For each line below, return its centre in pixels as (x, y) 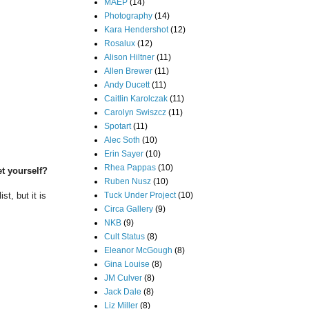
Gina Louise (127, 264)
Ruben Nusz (128, 181)
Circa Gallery (129, 209)
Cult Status (124, 236)
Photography (128, 16)
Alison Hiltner (129, 57)
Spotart (118, 126)
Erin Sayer (124, 153)
